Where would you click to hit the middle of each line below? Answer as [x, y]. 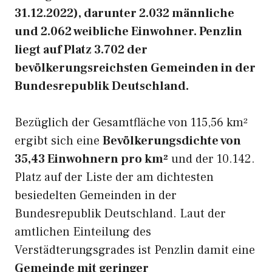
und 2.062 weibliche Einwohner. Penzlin [128, 32]
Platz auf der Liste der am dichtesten [114, 177]
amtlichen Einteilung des [83, 232]
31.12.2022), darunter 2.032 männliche [124, 13]
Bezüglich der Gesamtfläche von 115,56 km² [131, 123]
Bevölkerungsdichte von [172, 141]
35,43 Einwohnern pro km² [91, 159]
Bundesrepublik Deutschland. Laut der [120, 214]
